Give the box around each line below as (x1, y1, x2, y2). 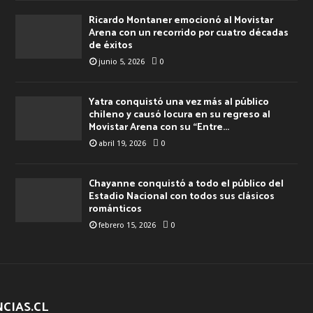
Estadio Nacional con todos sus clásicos (88, 188, 275, 205)
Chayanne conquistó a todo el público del (88, 175, 284, 192)
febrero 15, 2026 (98, 220, 156, 230)
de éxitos (88, 37, 133, 54)
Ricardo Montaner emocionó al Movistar (88, 12, 273, 29)
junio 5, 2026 (98, 57, 145, 66)
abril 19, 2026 (98, 138, 146, 148)
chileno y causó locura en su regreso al (88, 106, 270, 123)
